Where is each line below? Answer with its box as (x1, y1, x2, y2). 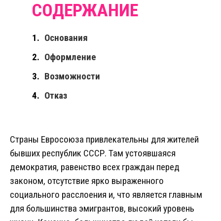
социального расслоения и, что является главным (10, 189, 202, 201)
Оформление (44, 51, 96, 63)
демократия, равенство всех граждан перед (10, 161, 180, 173)
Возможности (44, 71, 100, 82)
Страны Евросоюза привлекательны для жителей (10, 134, 199, 146)
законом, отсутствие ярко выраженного (10, 175, 164, 187)
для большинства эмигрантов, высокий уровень (10, 203, 194, 215)
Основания (44, 32, 88, 44)
